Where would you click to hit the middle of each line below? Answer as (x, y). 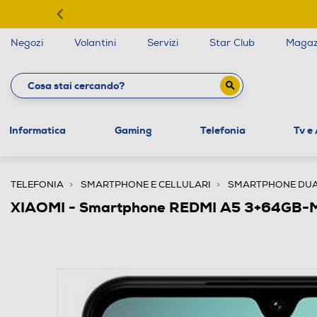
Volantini (95, 43)
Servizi (163, 43)
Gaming (133, 130)
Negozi (27, 43)
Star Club (232, 43)
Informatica (37, 130)
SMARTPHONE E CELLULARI (146, 184)
